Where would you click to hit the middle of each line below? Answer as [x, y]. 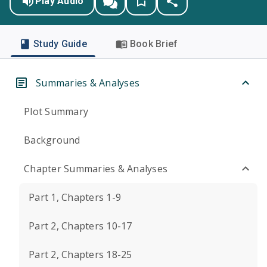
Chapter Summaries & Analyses [96, 169]
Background [52, 140]
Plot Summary [56, 111]
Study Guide [60, 44]
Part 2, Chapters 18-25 [80, 254]
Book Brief [154, 44]
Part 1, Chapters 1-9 [75, 197]
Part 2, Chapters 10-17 [80, 226]
